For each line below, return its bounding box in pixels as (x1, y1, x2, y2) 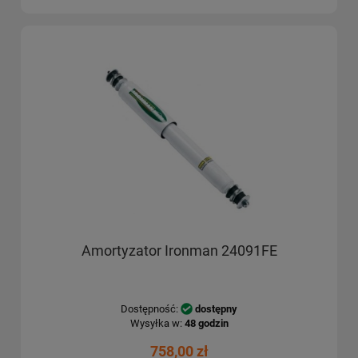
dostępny (195, 302, 237, 315)
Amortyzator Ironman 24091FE (81, 241, 277, 259)
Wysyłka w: (129, 316, 182, 329)
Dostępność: (121, 302, 178, 315)
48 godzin (184, 316, 229, 329)
